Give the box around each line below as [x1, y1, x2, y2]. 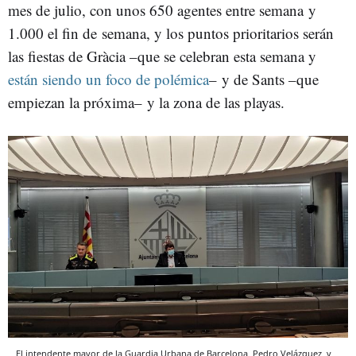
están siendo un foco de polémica [8, 69, 209, 89]
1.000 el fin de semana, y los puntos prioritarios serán [8, 23, 334, 43]
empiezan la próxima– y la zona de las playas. [8, 92, 284, 112]
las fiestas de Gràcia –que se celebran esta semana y [8, 46, 316, 66]
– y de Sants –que [209, 69, 319, 89]
